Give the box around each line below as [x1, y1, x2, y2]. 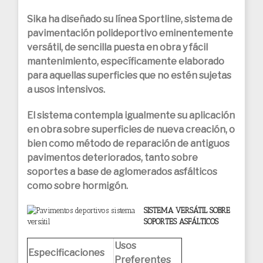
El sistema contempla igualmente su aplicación [27, 110, 235, 122]
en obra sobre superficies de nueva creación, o [27, 124, 235, 136]
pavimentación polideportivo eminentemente [27, 28, 233, 39]
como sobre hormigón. [27, 180, 128, 192]
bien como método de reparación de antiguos [27, 138, 230, 150]
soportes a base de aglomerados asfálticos [27, 166, 217, 178]
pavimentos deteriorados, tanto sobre [27, 152, 198, 164]
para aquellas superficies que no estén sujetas [27, 70, 231, 82]
